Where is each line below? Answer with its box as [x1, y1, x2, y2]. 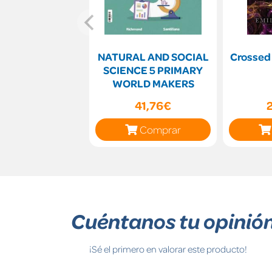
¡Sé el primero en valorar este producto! [89, 242, 247, 255]
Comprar [140, 122, 181, 136]
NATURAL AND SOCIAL [97, 49, 209, 63]
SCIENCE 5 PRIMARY [103, 63, 203, 76]
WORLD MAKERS [112, 76, 194, 90]
